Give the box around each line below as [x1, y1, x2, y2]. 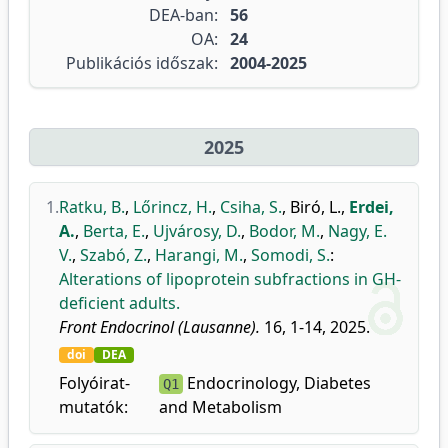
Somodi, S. [251, 244, 330, 266]
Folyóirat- [59, 372, 130, 394]
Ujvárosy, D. [153, 220, 241, 242]
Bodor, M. [249, 220, 320, 242]
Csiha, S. [220, 196, 282, 218]
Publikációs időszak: [66, 52, 218, 74]
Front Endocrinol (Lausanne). [59, 316, 260, 338]
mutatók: [59, 396, 128, 418]
